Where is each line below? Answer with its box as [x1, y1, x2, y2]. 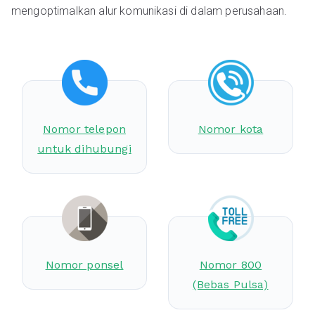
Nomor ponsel [45, 258, 124, 271]
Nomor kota [198, 122, 264, 136]
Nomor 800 [199, 258, 262, 271]
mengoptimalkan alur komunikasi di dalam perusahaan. [11, 4, 288, 18]
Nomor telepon [42, 122, 127, 136]
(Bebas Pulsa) [193, 278, 269, 291]
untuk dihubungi [37, 142, 131, 155]
